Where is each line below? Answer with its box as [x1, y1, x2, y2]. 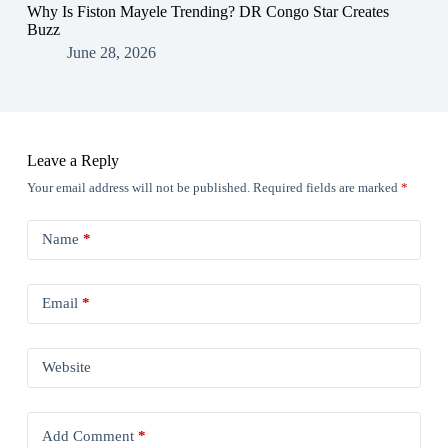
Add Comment [41, 428, 134, 445]
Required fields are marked [252, 179, 401, 195]
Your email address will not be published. [26, 179, 250, 195]
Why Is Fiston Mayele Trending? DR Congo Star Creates [26, 2, 389, 20]
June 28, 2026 [66, 43, 156, 61]
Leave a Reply [26, 151, 119, 169]
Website [41, 359, 91, 376]
